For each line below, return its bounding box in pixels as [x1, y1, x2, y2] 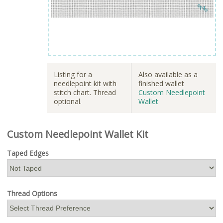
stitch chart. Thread [54, 87, 116, 97]
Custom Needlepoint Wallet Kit [7, 127, 148, 141]
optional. [54, 96, 82, 106]
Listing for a [54, 69, 92, 79]
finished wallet [138, 78, 184, 88]
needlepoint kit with [54, 78, 116, 88]
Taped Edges [7, 148, 49, 158]
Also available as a [138, 69, 198, 79]
